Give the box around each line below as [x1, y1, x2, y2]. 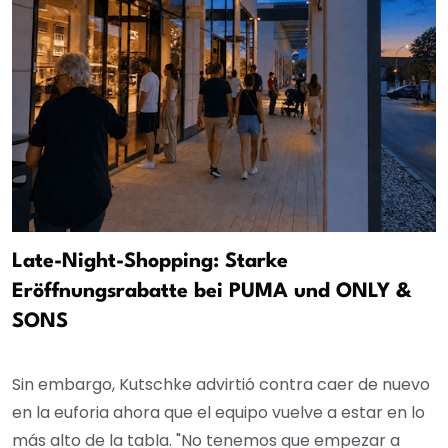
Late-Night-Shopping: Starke [12, 252, 288, 273]
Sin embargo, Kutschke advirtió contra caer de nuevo [12, 373, 430, 397]
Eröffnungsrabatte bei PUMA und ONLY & [12, 282, 411, 303]
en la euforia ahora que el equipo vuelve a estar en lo [12, 401, 425, 425]
